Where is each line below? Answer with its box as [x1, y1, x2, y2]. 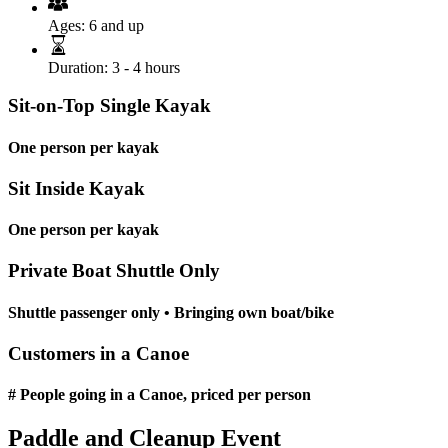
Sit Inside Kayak [8, 177, 145, 199]
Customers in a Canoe [8, 342, 189, 364]
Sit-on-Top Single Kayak [8, 95, 211, 117]
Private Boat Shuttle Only [8, 260, 220, 282]
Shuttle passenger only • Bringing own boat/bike [8, 303, 334, 321]
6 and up [89, 16, 144, 34]
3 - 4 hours [112, 58, 180, 76]
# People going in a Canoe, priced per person [8, 386, 311, 404]
